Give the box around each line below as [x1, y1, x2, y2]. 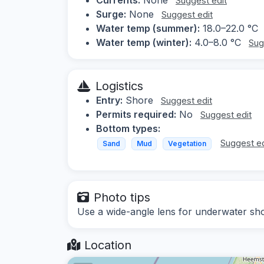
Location [81, 238, 131, 253]
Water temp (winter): [96, 36, 192, 48]
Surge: [96, 8, 126, 20]
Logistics [95, 78, 143, 93]
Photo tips [94, 190, 150, 205]
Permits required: [96, 108, 176, 120]
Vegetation [167, 138, 206, 148]
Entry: [96, 94, 123, 106]
